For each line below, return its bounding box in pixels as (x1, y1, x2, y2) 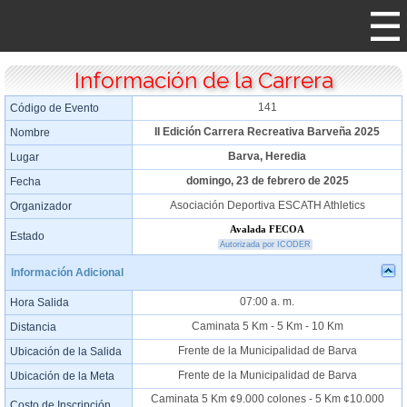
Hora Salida (10, 296, 69, 309)
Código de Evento (10, 102, 99, 114)
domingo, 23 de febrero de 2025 (185, 174, 349, 187)
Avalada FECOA (230, 224, 304, 234)
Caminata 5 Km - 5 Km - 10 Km (191, 320, 343, 333)
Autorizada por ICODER (220, 240, 311, 249)
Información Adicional (11, 266, 124, 279)
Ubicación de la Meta (10, 370, 114, 382)
